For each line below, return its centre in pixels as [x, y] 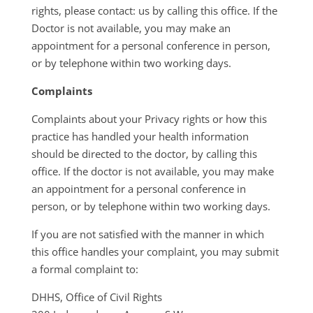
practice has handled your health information [140, 136]
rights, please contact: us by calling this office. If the [154, 10]
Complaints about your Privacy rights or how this [149, 119]
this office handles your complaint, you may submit [155, 252]
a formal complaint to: [85, 269]
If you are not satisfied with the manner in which [147, 234]
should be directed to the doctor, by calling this [144, 154]
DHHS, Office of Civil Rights [96, 297]
